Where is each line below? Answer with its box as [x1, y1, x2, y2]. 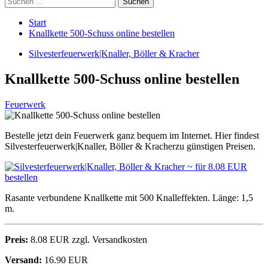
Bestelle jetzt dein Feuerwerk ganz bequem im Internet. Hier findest [5, 130, 259, 141]
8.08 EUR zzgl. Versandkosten [28, 234, 147, 245]
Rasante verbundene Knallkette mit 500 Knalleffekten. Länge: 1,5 [5, 192, 253, 203]
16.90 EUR [42, 254, 88, 265]
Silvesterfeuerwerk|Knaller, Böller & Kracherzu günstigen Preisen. [5, 141, 255, 151]
